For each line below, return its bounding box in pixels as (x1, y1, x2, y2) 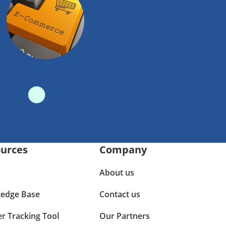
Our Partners (99, 210, 150, 221)
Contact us (99, 188, 141, 200)
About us (99, 166, 135, 178)
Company (99, 142, 147, 156)
